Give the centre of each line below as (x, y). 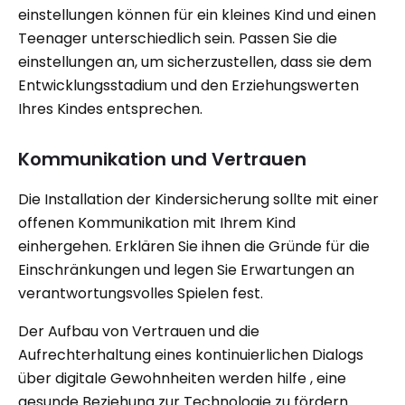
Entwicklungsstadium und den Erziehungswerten (188, 85)
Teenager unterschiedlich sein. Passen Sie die (178, 38)
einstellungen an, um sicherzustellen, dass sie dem (195, 62)
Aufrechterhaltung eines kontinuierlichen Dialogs (191, 355)
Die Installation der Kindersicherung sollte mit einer (198, 199)
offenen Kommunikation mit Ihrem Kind (157, 223)
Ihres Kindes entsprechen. (110, 109)
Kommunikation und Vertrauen (162, 159)
